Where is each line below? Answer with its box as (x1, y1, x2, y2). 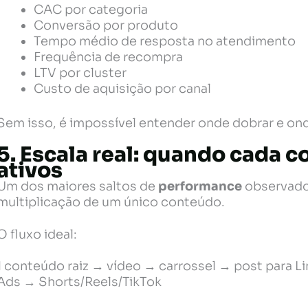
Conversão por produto (34, 17, 179, 33)
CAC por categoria (34, 1, 148, 17)
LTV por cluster (34, 65, 127, 80)
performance (158, 179, 243, 195)
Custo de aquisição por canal (34, 80, 212, 96)
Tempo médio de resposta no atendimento (34, 33, 296, 49)
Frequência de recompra (34, 49, 184, 65)
